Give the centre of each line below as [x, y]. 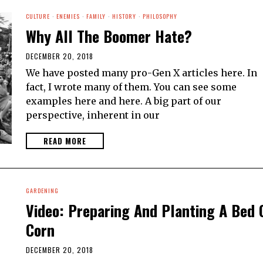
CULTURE [38, 16]
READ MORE [65, 141]
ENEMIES [68, 16]
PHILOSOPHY [160, 16]
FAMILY [96, 16]
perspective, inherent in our [93, 115]
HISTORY [124, 16]
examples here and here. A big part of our [124, 101]
